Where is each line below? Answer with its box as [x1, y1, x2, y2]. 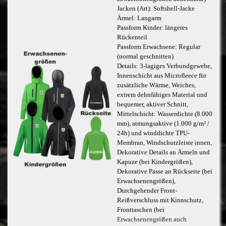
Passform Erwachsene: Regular [117, 43, 200, 50]
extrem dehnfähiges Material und [117, 91, 207, 98]
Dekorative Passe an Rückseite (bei [117, 167, 212, 175]
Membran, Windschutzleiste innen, [117, 139, 212, 146]
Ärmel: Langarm [117, 14, 161, 22]
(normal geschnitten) [117, 52, 174, 60]
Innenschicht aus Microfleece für [117, 72, 206, 79]
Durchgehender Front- [117, 187, 177, 194]
